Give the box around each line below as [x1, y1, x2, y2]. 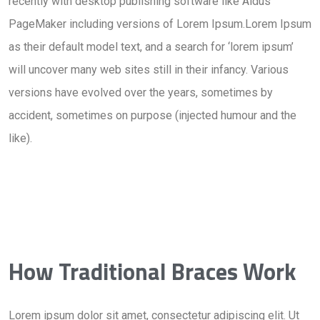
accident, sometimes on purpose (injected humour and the [9, 109, 296, 122]
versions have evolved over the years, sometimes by [9, 86, 273, 99]
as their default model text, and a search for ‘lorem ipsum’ [9, 40, 294, 54]
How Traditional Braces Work [9, 254, 296, 289]
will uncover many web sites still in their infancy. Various [9, 63, 289, 76]
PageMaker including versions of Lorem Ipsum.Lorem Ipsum [9, 17, 311, 31]
